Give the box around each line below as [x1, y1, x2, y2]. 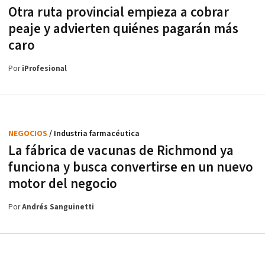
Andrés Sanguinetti [22, 202, 94, 212]
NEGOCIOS [8, 128, 49, 139]
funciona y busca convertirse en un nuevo [8, 159, 253, 176]
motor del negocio [8, 175, 117, 193]
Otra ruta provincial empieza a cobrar [8, 4, 229, 21]
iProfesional [22, 64, 67, 74]
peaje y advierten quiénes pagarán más [8, 20, 238, 38]
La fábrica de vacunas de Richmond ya [8, 142, 234, 160]
